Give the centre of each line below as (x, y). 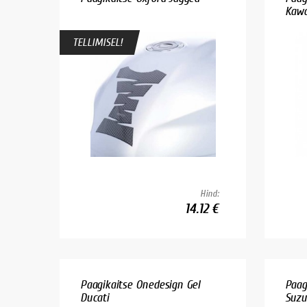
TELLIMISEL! (98, 42)
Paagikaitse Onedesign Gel (140, 284)
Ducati (95, 297)
